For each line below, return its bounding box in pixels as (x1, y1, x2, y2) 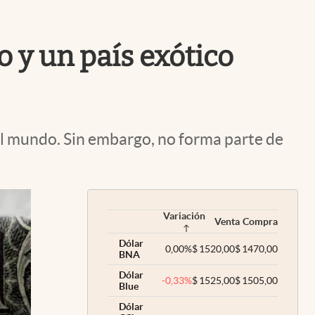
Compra (243, 216, 278, 227)
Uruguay (245, 4, 281, 14)
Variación (163, 210, 205, 221)
